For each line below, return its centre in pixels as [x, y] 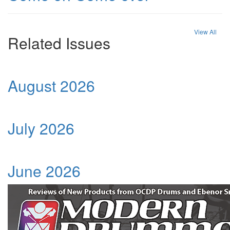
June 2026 [44, 171]
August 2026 [51, 86]
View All [205, 32]
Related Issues [59, 43]
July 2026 [41, 128]
